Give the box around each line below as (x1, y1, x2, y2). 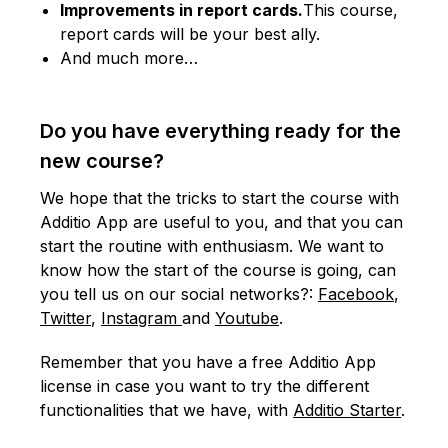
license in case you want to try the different (40, 375, 369, 396)
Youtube (215, 307, 279, 328)
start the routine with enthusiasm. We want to (40, 235, 384, 256)
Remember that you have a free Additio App (40, 351, 376, 372)
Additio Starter (293, 399, 401, 420)
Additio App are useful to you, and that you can (40, 211, 403, 232)
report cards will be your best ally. (60, 23, 320, 44)
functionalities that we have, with (40, 399, 293, 420)
